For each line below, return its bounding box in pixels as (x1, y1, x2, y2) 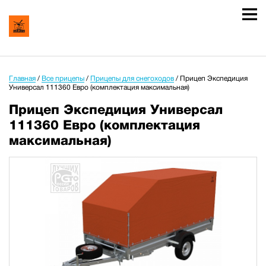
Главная (9, 74, 36, 83)
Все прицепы (42, 74, 84, 83)
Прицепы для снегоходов (90, 74, 174, 83)
